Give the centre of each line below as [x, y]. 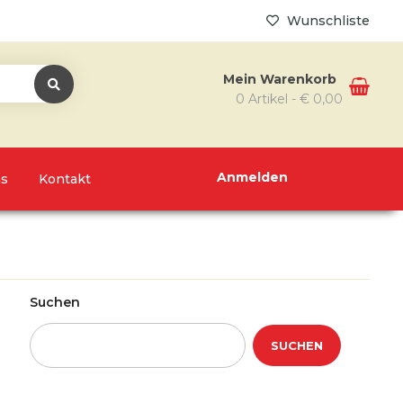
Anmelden [252, 177]
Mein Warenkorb [281, 79]
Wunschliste [326, 21]
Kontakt [64, 179]
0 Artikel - [267, 99]
